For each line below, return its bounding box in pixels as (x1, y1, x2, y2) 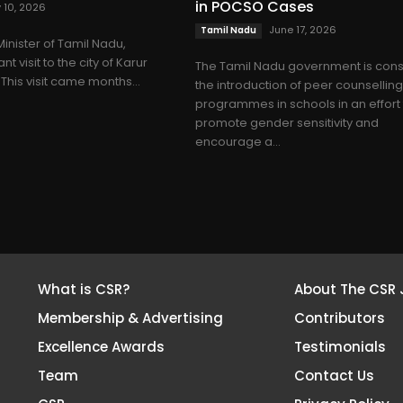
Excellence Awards (37, 337, 165, 357)
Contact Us (293, 366, 374, 386)
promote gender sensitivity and (195, 114, 380, 132)
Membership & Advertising (37, 309, 223, 328)
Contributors (293, 309, 385, 328)
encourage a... (195, 133, 282, 151)
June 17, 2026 (269, 22, 337, 38)
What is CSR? (37, 280, 130, 300)
